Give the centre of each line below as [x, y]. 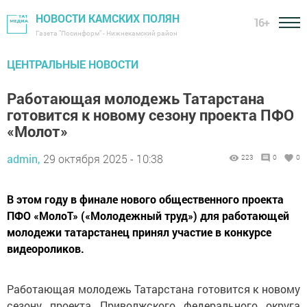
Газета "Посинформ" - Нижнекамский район [107, 33]
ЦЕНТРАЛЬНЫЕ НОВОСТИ [73, 64]
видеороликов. [46, 248]
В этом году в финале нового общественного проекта [145, 199]
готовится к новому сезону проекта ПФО [150, 115]
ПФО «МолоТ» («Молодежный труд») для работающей [148, 216]
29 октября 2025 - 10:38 [103, 159]
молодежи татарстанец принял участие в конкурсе [139, 232]
